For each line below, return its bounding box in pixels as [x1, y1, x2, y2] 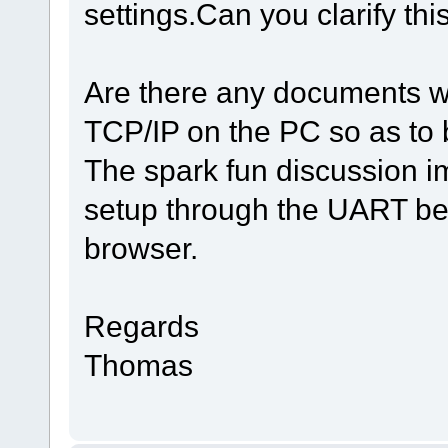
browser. [83, 230, 198, 265]
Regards [83, 308, 199, 343]
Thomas [83, 347, 193, 382]
